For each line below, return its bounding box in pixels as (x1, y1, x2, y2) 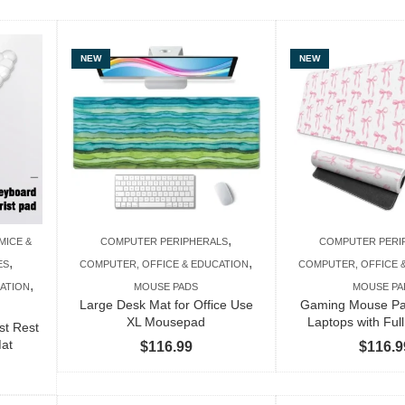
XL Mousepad (127, 314, 206, 329)
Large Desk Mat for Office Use (79, 297, 253, 312)
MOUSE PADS (134, 280, 199, 292)
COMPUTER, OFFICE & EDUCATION (80, 258, 250, 269)
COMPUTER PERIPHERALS (100, 235, 229, 247)
